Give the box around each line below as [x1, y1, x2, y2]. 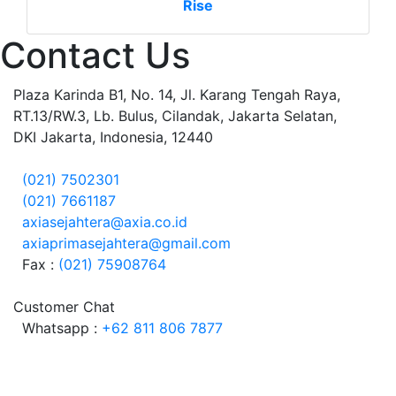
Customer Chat [13, 298, 115, 316]
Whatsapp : [13, 319, 102, 337]
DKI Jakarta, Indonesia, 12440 [13, 128, 213, 146]
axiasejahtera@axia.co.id [22, 213, 187, 231]
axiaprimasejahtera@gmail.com [22, 234, 231, 252]
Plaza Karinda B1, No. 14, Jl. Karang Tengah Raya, [13, 86, 340, 103]
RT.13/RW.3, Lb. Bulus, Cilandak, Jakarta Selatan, [13, 107, 337, 125]
